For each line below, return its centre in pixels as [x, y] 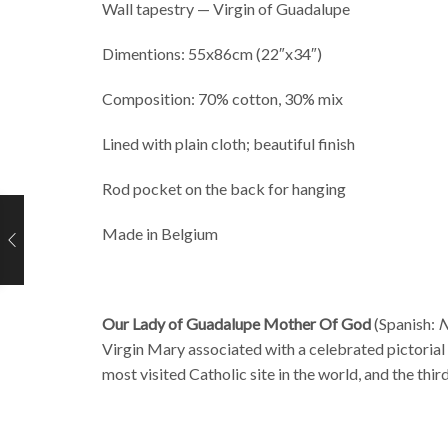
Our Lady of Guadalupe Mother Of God [236, 323]
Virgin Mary [143, 348]
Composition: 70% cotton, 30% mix [222, 98]
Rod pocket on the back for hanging [224, 188]
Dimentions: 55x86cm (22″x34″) [212, 53]
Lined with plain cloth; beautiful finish [228, 143]
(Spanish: [404, 323]
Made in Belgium [160, 233]
